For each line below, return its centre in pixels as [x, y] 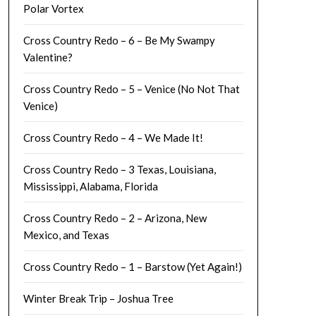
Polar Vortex [53, 8]
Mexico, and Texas [66, 235]
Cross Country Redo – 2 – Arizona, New [115, 218]
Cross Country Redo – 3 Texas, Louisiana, [119, 169]
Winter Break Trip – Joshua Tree [98, 298]
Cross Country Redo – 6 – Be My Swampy [119, 40]
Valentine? [48, 57]
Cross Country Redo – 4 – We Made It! [113, 138]
